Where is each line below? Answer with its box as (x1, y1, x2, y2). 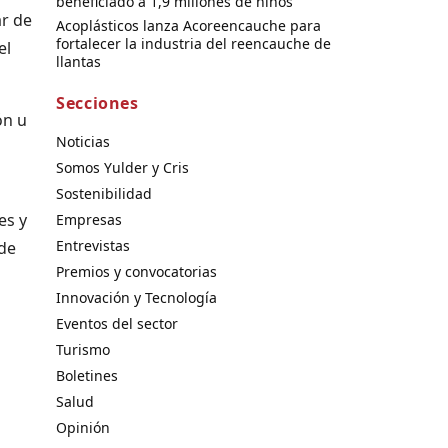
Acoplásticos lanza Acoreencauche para (56, 15, 321, 35)
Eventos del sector (56, 313, 178, 333)
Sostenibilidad (56, 183, 152, 203)
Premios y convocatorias (56, 261, 217, 281)
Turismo (56, 339, 110, 359)
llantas (56, 51, 101, 71)
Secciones (56, 91, 139, 114)
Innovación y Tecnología (56, 287, 217, 307)
